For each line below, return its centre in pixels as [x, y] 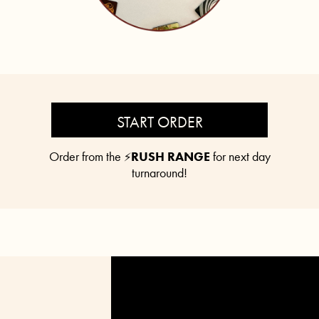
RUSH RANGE [170, 156]
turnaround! [159, 172]
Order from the [86, 156]
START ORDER [159, 122]
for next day [240, 156]
